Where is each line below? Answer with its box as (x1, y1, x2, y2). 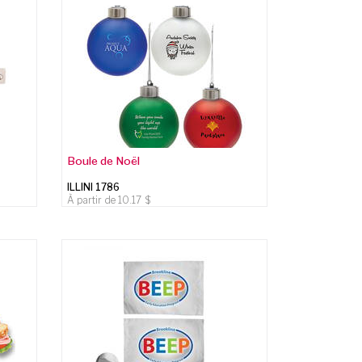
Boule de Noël (67, 154, 141, 167)
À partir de (67, 193, 119, 206)
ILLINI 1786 (67, 180, 120, 193)
